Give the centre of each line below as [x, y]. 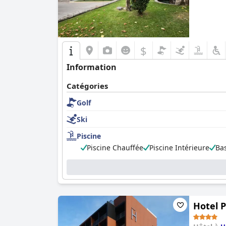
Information [92, 67]
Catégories [87, 86]
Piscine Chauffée [115, 148]
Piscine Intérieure [179, 148]
